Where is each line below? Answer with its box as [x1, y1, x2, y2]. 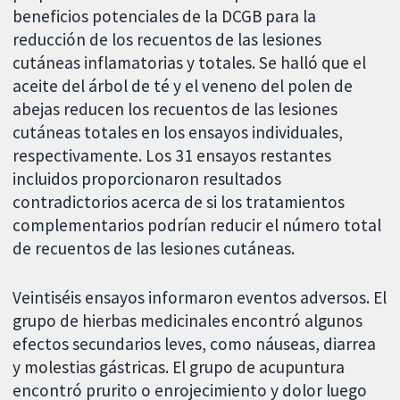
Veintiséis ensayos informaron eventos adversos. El [12, 286, 387, 308]
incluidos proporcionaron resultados [12, 167, 282, 189]
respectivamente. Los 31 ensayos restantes [12, 144, 332, 166]
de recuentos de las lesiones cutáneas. [12, 237, 296, 259]
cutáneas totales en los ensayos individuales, [12, 121, 344, 143]
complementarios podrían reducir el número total [12, 213, 382, 236]
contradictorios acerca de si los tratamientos [12, 190, 346, 212]
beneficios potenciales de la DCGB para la [12, 4, 317, 27]
